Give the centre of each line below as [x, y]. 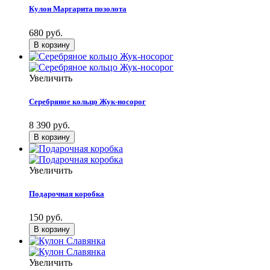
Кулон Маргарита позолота [78, 9]
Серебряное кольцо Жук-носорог [87, 101]
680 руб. [46, 33]
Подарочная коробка [67, 194]
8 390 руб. [49, 125]
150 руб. [46, 218]
